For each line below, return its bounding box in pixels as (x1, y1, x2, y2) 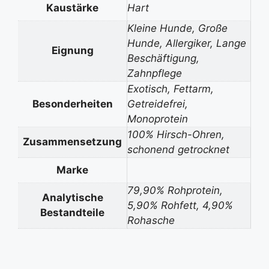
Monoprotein (127, 112, 188, 125)
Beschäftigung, (127, 52, 199, 64)
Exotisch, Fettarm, (127, 82, 214, 95)
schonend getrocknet (127, 143, 229, 156)
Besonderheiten (32, 97, 113, 110)
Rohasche (127, 214, 175, 226)
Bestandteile (40, 206, 104, 219)
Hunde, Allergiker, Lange (127, 37, 246, 49)
